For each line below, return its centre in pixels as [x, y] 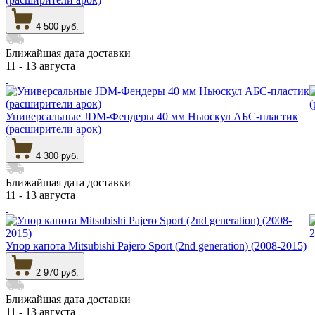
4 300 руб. [57, 155]
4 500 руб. [57, 26]
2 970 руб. [57, 272]
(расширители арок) [53, 129]
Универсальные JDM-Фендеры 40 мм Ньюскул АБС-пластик [152, 116]
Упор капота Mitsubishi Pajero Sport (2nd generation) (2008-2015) [156, 245]
